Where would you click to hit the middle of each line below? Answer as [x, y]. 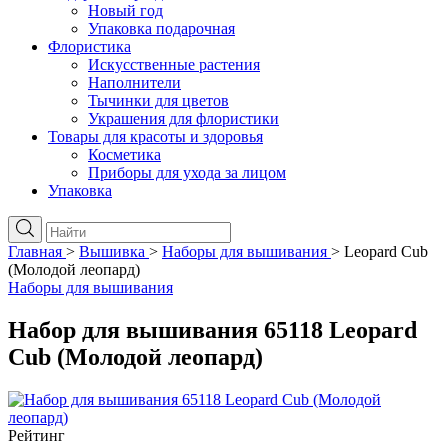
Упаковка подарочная [161, 28]
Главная [35, 251]
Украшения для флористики [183, 118]
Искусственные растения [174, 64]
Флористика [89, 46]
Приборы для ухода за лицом [187, 172]
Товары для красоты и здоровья [155, 136]
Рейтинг [36, 435]
